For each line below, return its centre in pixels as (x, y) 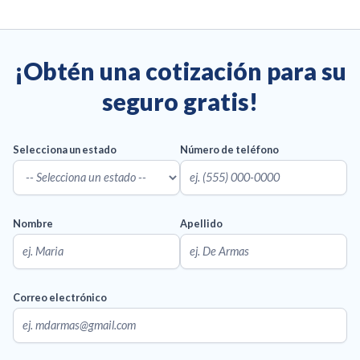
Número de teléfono (229, 149)
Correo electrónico (60, 297)
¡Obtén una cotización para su (180, 70)
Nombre (33, 223)
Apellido (201, 223)
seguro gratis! (180, 101)
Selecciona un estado (65, 149)
